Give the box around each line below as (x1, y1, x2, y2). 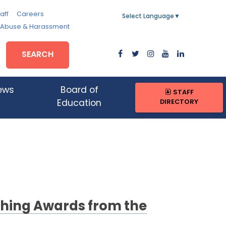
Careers (16, 11, 44, 18)
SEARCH (22, 50, 54, 59)
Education (57, 99, 102, 108)
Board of (60, 86, 98, 95)
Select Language (122, 14, 174, 20)
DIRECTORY (160, 99, 199, 106)
